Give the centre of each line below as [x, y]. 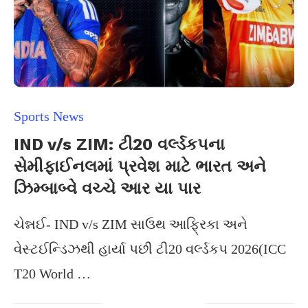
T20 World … [52, 274]
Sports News [49, 116]
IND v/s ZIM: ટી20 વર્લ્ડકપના [119, 144]
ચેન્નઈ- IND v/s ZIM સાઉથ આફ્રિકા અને [131, 224]
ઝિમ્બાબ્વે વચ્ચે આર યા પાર [107, 188]
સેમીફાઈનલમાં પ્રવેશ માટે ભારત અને [140, 166]
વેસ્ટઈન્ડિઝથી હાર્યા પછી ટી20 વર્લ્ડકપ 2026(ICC [150, 249]
